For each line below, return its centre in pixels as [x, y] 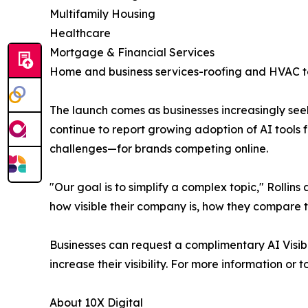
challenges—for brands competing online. [159, 148]
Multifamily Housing [102, 13]
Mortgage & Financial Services [132, 52]
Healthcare [80, 33]
